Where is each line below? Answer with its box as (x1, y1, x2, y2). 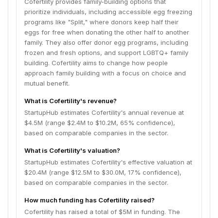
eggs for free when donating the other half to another (24, 28, 189, 36)
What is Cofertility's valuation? (24, 146, 120, 154)
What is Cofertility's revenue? (24, 97, 117, 105)
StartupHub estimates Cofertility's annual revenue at (24, 109, 184, 116)
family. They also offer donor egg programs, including (24, 38, 188, 46)
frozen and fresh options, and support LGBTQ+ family (24, 49, 188, 56)
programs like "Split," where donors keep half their (24, 18, 179, 26)
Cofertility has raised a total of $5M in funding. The (24, 208, 180, 216)
